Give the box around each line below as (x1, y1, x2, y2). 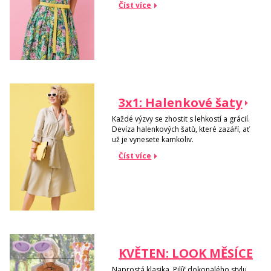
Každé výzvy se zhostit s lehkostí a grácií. (112, 113, 250, 124)
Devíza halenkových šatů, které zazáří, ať (112, 123, 250, 134)
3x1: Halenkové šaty (119, 94, 243, 111)
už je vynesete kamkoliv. (112, 134, 194, 145)
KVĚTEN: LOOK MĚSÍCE (119, 245, 253, 262)
